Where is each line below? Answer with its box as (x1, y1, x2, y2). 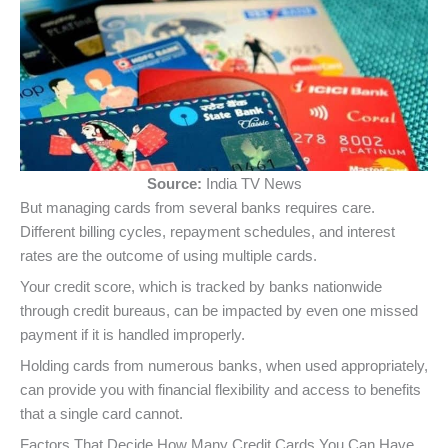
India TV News (205, 175, 302, 192)
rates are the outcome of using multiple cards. (20, 247, 321, 264)
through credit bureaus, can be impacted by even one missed (20, 302, 418, 319)
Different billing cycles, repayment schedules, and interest (20, 223, 395, 240)
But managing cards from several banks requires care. (20, 199, 375, 216)
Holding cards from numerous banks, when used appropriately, (20, 358, 428, 375)
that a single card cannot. (20, 406, 183, 423)
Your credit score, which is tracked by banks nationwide (20, 278, 382, 295)
